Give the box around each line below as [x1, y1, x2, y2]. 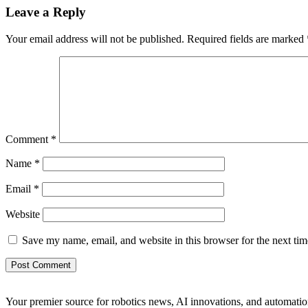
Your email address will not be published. [5, 33, 184, 45]
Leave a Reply [5, 5, 86, 20]
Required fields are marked [187, 33, 307, 45]
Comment [5, 133, 51, 146]
